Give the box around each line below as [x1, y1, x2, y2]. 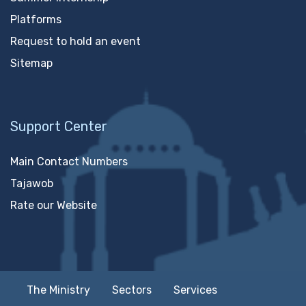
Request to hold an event [10, 35, 141, 48]
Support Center [10, 118, 107, 135]
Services [173, 283, 217, 297]
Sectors [112, 283, 152, 297]
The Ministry [27, 283, 90, 297]
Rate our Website [10, 199, 97, 212]
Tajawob [10, 177, 53, 191]
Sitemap [10, 57, 53, 70]
